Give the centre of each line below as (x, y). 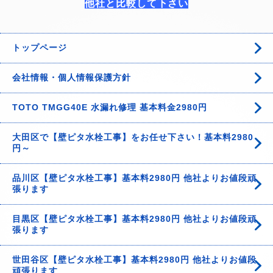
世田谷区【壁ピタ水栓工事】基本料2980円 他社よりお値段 (134, 260)
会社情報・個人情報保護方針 (72, 77)
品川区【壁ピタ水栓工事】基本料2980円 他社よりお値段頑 (134, 178)
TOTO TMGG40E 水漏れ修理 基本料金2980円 (110, 107)
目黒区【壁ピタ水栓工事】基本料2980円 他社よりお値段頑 (134, 219)
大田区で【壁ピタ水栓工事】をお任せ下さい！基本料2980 (133, 137)
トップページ (40, 48)
